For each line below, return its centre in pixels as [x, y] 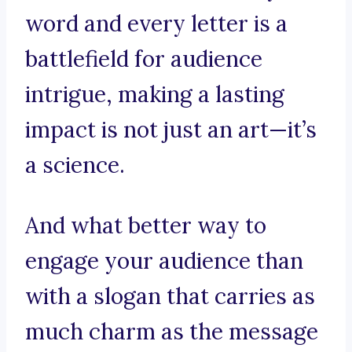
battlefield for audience [144, 59]
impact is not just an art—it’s [171, 130]
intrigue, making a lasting [155, 95]
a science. [75, 165]
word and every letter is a [156, 24]
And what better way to [146, 226]
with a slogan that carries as [170, 297]
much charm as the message [172, 332]
